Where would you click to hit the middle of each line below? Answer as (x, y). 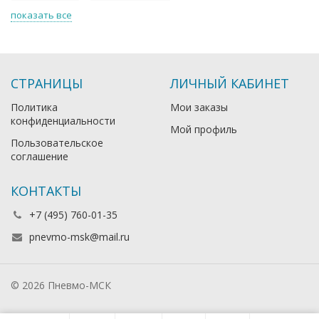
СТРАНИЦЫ (47, 83)
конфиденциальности (63, 121)
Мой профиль (204, 129)
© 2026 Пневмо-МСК (61, 285)
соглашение (40, 156)
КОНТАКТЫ (46, 191)
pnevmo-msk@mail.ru (79, 237)
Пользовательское (57, 143)
